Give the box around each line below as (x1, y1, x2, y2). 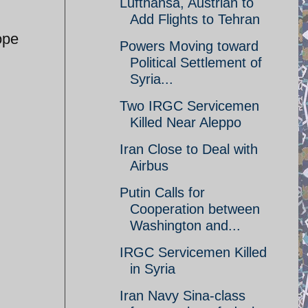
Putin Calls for (120, 185, 205, 200)
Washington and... (130, 218, 241, 233)
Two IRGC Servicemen (120, 98, 259, 113)
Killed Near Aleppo (130, 115, 241, 130)
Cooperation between (130, 201, 260, 217)
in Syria (130, 261, 175, 276)
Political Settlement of (130, 55, 262, 70)
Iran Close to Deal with (120, 142, 258, 157)
